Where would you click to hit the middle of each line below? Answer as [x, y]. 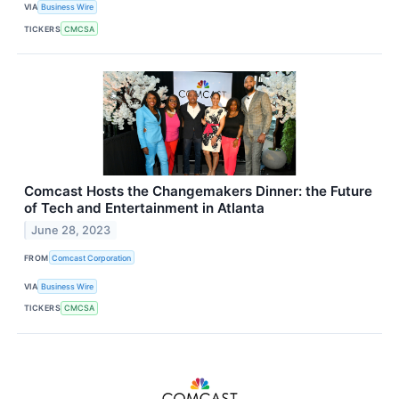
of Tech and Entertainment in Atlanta [144, 208]
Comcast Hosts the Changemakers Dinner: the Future [198, 191]
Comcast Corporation [92, 257]
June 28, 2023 [71, 231]
